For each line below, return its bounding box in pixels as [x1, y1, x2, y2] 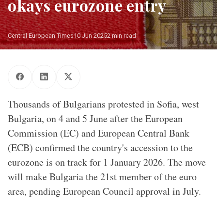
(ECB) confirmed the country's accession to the [8, 141, 193, 154]
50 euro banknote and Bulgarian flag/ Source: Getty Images [9, 50, 208, 60]
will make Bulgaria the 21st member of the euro [8, 170, 197, 183]
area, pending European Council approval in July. [8, 185, 201, 198]
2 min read [107, 32, 136, 39]
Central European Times [8, 32, 74, 39]
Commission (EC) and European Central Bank [8, 126, 189, 139]
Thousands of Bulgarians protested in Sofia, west [8, 97, 199, 110]
